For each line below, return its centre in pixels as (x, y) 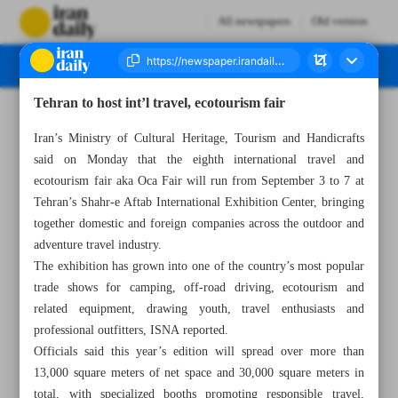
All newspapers (254, 22)
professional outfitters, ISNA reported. (131, 330)
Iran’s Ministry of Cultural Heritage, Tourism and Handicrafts (199, 139)
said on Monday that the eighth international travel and (199, 160)
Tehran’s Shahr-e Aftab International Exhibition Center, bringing (199, 203)
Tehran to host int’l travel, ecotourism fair (160, 104)
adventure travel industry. (98, 245)
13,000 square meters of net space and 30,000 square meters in (199, 373)
